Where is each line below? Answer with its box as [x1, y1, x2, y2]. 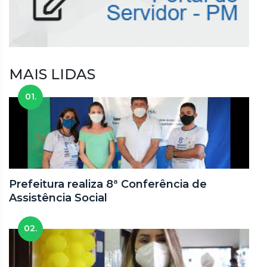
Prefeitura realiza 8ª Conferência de [9, 178, 207, 191]
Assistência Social [9, 191, 107, 205]
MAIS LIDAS [9, 66, 95, 83]
